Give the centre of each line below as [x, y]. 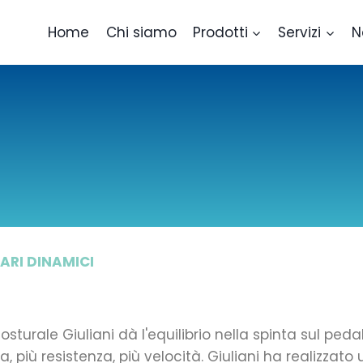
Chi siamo [141, 32]
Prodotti [220, 32]
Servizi [300, 32]
